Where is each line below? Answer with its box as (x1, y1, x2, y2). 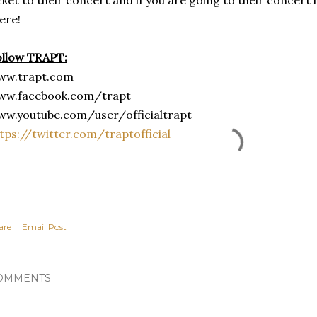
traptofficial (105, 126, 171, 141)
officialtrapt (126, 107, 192, 122)
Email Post (22, 221, 67, 232)
